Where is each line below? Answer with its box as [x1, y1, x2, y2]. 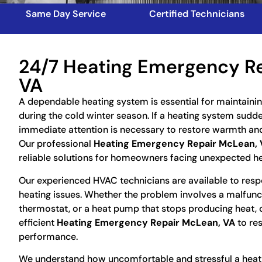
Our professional [19, 137, 94, 150]
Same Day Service [25, 8, 106, 20]
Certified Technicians [149, 8, 244, 20]
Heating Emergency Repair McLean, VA [57, 216, 235, 229]
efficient [19, 216, 57, 229]
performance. [19, 230, 78, 243]
